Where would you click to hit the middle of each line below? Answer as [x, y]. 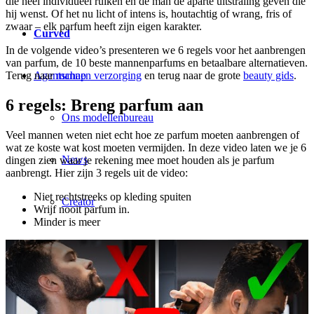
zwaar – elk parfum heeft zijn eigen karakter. [104, 26]
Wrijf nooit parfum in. [82, 209]
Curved [52, 33]
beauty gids [268, 75]
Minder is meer [67, 221]
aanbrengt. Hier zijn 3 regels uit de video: [97, 172]
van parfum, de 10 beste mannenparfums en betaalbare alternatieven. [157, 62]
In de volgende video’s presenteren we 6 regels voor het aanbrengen [156, 50]
